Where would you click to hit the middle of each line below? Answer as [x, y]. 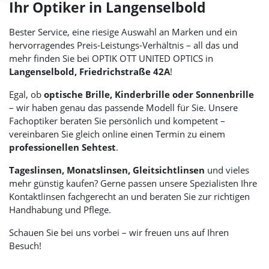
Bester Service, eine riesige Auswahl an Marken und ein [123, 32]
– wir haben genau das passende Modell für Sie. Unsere [123, 108]
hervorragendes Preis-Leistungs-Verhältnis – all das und [124, 45]
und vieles [227, 170]
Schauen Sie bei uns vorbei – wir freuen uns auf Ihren [119, 233]
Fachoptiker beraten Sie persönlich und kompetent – [117, 121]
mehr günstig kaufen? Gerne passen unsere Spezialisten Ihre [133, 183]
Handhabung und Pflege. [60, 210]
